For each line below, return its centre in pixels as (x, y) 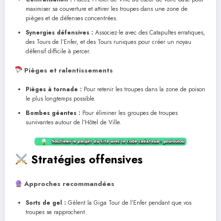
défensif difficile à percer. (58, 51)
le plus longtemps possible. (61, 98)
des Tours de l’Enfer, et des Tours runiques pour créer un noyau (109, 42)
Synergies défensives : (59, 32)
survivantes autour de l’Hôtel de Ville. (74, 122)
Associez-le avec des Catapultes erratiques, (149, 32)
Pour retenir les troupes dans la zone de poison (144, 89)
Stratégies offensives (85, 159)
